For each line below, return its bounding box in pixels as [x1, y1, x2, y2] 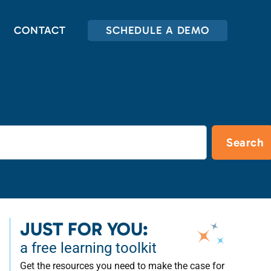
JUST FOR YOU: [20, 218, 148, 240]
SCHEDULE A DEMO [106, 23, 209, 37]
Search [226, 135, 264, 149]
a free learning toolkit [20, 240, 157, 256]
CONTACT [14, 23, 66, 37]
